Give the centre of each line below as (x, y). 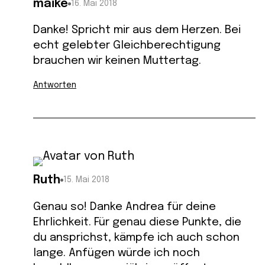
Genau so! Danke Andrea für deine (125, 207)
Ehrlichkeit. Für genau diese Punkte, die (137, 222)
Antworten (55, 85)
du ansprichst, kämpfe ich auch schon (136, 238)
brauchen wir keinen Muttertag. (117, 61)
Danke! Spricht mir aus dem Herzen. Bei (137, 30)
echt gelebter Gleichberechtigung (127, 46)
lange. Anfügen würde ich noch (117, 253)
